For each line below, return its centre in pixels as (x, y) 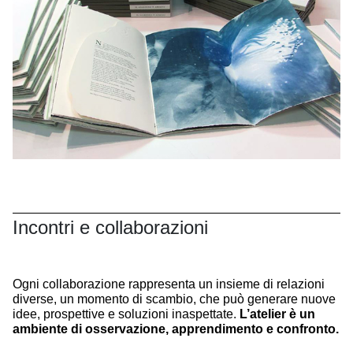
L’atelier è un (277, 314)
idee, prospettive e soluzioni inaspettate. (126, 314)
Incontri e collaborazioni (110, 227)
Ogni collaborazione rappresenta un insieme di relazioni (169, 284)
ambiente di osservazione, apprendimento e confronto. (176, 329)
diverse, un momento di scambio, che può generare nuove (174, 299)
